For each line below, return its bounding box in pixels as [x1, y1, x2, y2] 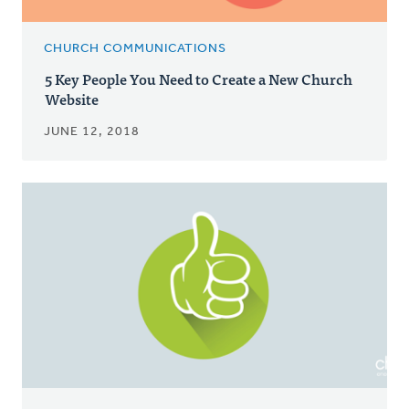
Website [45, 86, 99, 110]
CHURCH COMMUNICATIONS [44, 41, 226, 56]
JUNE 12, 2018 [44, 124, 140, 139]
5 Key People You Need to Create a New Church [45, 66, 352, 90]
